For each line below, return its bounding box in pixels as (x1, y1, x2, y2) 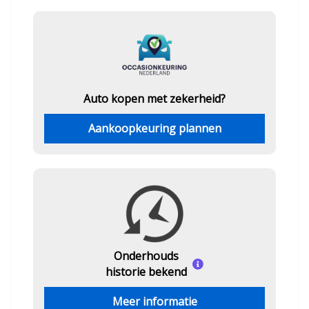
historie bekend (106, 264, 187, 279)
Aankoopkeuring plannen (88, 121, 221, 136)
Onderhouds (114, 248, 179, 263)
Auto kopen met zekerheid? (83, 91, 226, 106)
